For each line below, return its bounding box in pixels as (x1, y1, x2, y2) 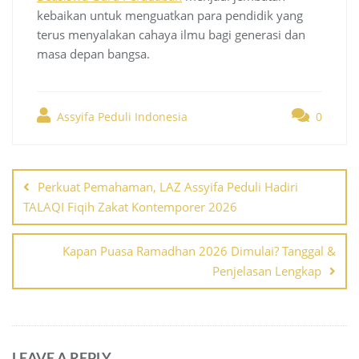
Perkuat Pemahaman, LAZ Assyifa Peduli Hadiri (38, 179, 298, 196)
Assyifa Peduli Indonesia (54, 109, 188, 125)
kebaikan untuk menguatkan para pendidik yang (37, 7, 303, 24)
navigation (11, 170, 178, 206)
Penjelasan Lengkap (212, 263, 321, 280)
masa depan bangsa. (37, 46, 150, 63)
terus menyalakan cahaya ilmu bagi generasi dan (37, 26, 305, 43)
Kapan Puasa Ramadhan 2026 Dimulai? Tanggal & (63, 243, 336, 260)
